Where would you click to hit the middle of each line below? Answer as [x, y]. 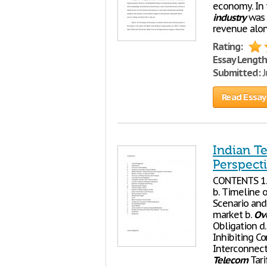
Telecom [230, 260]
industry [229, 17]
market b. [233, 215]
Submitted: [237, 73]
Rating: [228, 46]
